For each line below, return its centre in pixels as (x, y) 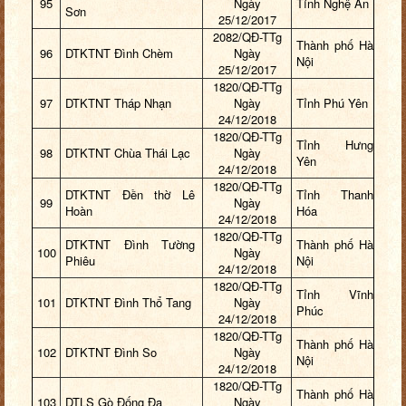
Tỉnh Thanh (335, 195)
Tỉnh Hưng (335, 145)
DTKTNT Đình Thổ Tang (128, 303)
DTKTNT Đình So (111, 353)
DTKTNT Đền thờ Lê (130, 195)
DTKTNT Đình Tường (130, 245)
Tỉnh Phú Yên (332, 103)
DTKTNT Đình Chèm (119, 53)
